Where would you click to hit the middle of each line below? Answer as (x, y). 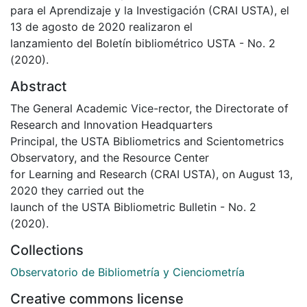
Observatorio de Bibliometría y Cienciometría (127, 272)
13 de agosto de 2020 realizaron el (101, 26)
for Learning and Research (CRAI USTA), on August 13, (151, 174)
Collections (47, 250)
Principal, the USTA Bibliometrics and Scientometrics (147, 141)
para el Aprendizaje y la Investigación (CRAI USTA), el (150, 10)
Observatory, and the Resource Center (110, 157)
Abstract (38, 86)
